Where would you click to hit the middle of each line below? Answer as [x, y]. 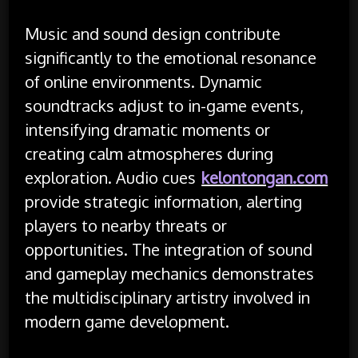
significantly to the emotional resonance [171, 57]
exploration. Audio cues [113, 177]
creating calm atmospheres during [149, 153]
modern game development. [127, 321]
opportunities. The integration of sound [169, 249]
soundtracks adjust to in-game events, [165, 105]
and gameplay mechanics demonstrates [170, 273]
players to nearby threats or [126, 225]
